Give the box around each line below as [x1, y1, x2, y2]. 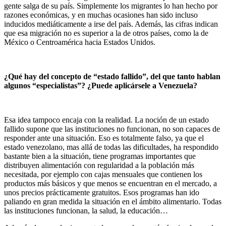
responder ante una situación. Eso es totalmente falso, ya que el [4, 134, 204, 143]
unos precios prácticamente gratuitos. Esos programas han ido [4, 188, 199, 197]
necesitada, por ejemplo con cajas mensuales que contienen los [4, 170, 202, 179]
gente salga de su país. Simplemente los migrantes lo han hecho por [4, 2, 217, 11]
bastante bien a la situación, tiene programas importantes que [4, 152, 196, 161]
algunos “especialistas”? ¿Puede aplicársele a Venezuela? [4, 81, 197, 90]
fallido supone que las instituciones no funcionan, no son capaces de [4, 125, 220, 134]
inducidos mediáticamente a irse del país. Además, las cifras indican [4, 20, 218, 29]
